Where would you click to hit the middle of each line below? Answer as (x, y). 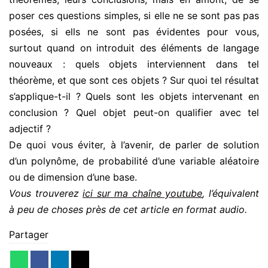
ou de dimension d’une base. (73, 177)
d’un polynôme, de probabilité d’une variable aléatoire (134, 161)
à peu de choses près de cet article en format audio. (128, 210)
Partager (29, 235)
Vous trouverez (46, 194)
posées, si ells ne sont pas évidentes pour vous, (134, 32)
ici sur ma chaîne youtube (143, 194)
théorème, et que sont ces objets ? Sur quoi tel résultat (134, 80)
